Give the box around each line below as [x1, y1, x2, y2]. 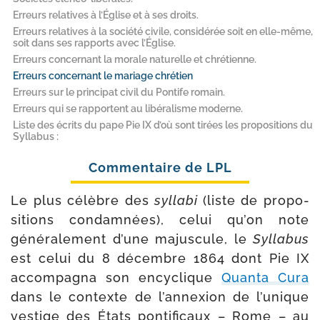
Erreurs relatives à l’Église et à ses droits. [13, 9, 199, 21]
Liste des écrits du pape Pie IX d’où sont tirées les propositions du [13, 119, 313, 131]
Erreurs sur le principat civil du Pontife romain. [13, 86, 225, 98]
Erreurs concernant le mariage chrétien [13, 69, 193, 81]
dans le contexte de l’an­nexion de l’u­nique [11, 289, 309, 304]
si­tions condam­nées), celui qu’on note [11, 211, 309, 227]
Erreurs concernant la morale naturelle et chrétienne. [13, 53, 256, 65]
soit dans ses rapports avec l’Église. [13, 36, 176, 49]
